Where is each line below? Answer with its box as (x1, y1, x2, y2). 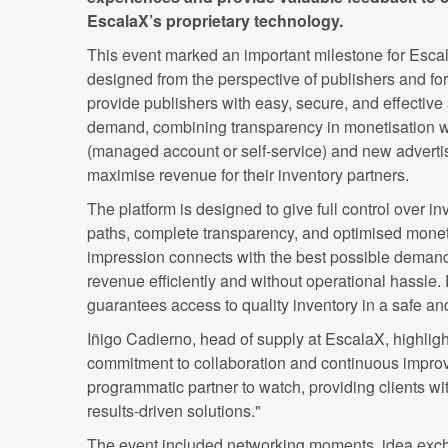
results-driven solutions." (87, 399, 261, 423)
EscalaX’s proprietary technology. (87, 9, 343, 33)
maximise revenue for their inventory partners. (87, 163, 409, 187)
